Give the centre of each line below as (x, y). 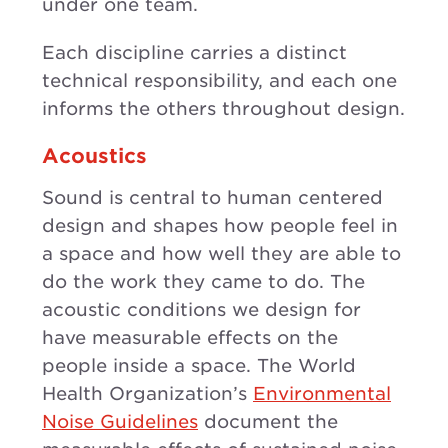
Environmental (322, 393)
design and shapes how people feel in (220, 225)
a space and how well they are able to (221, 253)
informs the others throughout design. (223, 108)
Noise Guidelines (120, 421)
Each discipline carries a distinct (194, 52)
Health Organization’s (147, 393)
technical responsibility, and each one (219, 80)
